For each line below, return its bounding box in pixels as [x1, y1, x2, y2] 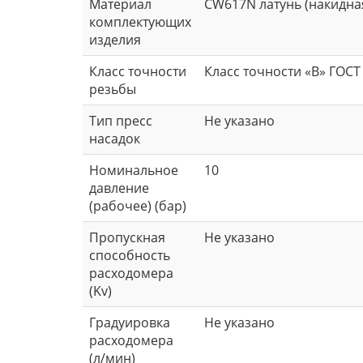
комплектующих [89, 12, 191, 31]
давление [89, 178, 149, 197]
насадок [89, 129, 140, 147]
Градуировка [89, 313, 170, 331]
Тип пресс [89, 111, 152, 130]
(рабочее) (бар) [89, 196, 186, 215]
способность [89, 246, 170, 264]
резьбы [89, 79, 136, 98]
